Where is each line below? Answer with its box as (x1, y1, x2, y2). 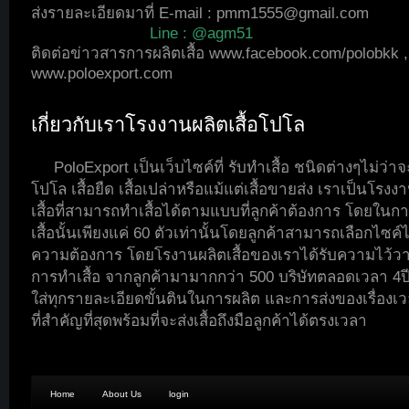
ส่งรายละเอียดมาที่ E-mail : (31, 5, 216, 22)
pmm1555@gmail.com (216, 5, 369, 22)
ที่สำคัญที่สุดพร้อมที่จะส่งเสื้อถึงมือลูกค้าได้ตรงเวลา (31, 312, 367, 330)
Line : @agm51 (150, 25, 253, 42)
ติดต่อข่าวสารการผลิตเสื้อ (31, 45, 209, 62)
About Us (102, 389, 142, 399)
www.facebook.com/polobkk (209, 45, 399, 62)
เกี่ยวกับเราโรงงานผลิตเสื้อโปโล (31, 110, 305, 137)
